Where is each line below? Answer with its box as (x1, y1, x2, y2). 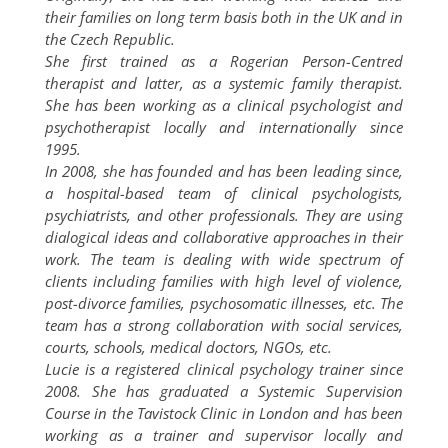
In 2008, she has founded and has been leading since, (44, 161, 404, 181)
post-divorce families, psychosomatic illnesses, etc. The (44, 293, 404, 313)
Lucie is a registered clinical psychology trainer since (44, 359, 404, 379)
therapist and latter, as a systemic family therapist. (44, 73, 404, 93)
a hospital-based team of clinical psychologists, (44, 183, 404, 203)
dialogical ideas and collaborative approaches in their (44, 227, 404, 247)
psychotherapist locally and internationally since (44, 117, 404, 137)
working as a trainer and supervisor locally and (44, 425, 404, 445)
